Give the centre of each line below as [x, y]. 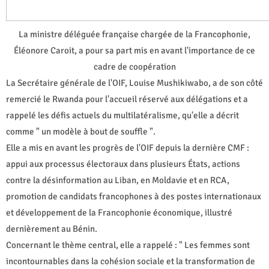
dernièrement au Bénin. [52, 228]
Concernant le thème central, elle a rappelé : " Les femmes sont [128, 245]
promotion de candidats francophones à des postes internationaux [134, 196]
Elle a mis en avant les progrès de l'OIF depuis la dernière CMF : [128, 147]
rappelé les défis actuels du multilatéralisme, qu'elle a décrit [122, 115]
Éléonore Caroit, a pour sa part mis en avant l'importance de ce [134, 50]
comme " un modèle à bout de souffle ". [81, 131]
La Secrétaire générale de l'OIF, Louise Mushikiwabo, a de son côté [134, 83]
